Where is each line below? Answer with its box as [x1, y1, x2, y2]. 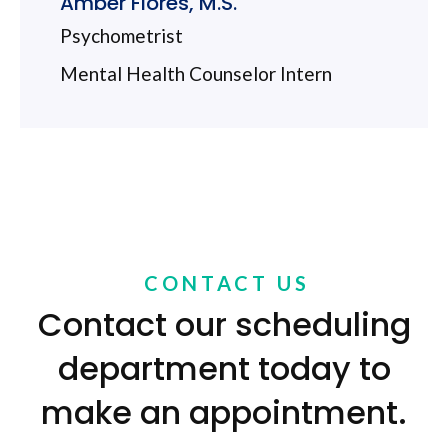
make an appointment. [41, 389, 407, 435]
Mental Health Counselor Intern [60, 61, 332, 85]
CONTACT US [143, 270, 310, 295]
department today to [57, 345, 391, 391]
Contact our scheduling [37, 301, 411, 347]
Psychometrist [60, 23, 187, 47]
